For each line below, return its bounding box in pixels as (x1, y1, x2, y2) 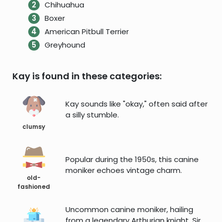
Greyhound (44, 40, 85, 50)
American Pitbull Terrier (44, 26, 129, 37)
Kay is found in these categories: (12, 70, 162, 82)
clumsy (22, 122, 45, 131)
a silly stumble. (65, 109, 119, 120)
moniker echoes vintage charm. (65, 165, 182, 175)
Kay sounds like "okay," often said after (65, 98, 208, 109)
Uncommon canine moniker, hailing (65, 204, 193, 215)
